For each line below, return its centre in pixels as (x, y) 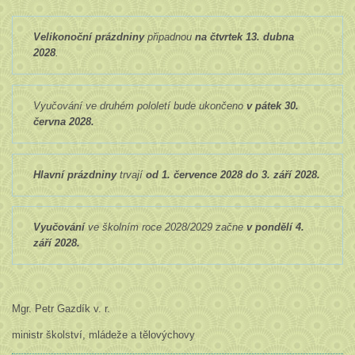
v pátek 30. (272, 105)
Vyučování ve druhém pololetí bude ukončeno (139, 105)
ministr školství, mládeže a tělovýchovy (103, 334)
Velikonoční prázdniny (88, 37)
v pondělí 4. (275, 227)
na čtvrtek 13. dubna (244, 37)
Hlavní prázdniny (74, 174)
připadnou (169, 37)
